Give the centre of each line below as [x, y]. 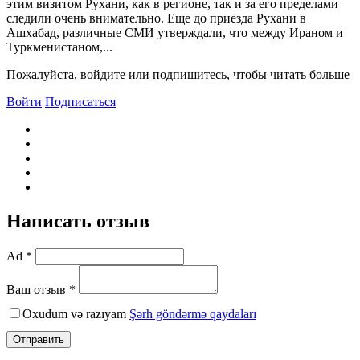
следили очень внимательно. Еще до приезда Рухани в [156, 18]
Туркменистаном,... [59, 47]
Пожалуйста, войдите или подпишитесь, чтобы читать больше [178, 74]
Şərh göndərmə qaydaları [193, 313]
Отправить [39, 339]
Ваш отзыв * [41, 289]
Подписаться [80, 101]
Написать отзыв [78, 221]
